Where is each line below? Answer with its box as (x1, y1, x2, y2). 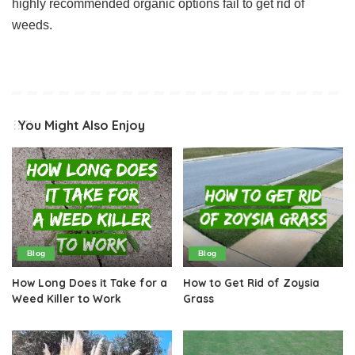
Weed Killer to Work (12, 292, 121, 306)
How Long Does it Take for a (12, 276, 167, 290)
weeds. (12, 17, 52, 32)
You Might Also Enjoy (17, 116, 145, 133)
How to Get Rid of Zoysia (183, 276, 319, 290)
